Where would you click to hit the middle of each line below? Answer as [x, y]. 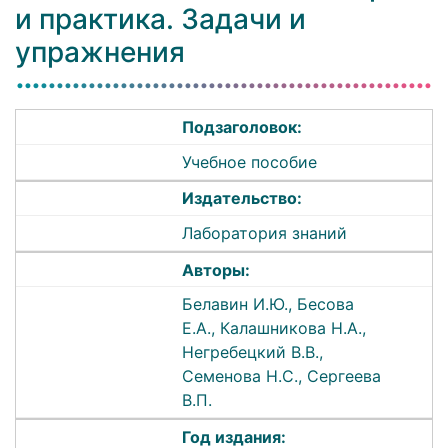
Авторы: [216, 269]
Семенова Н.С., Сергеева [282, 376]
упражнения [100, 52]
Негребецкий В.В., [253, 352]
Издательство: [242, 198]
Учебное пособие [250, 161]
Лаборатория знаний [265, 233]
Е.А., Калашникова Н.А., [274, 328]
